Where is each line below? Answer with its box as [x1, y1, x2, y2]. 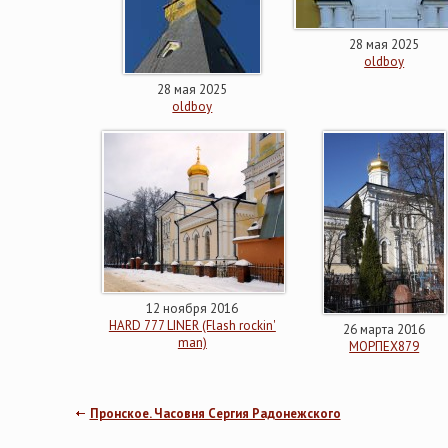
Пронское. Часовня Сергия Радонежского [89, 405, 341, 422]
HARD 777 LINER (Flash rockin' [108, 317, 276, 334]
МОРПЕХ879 [349, 338, 420, 355]
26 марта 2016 [343, 321, 426, 338]
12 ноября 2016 [146, 300, 239, 317]
